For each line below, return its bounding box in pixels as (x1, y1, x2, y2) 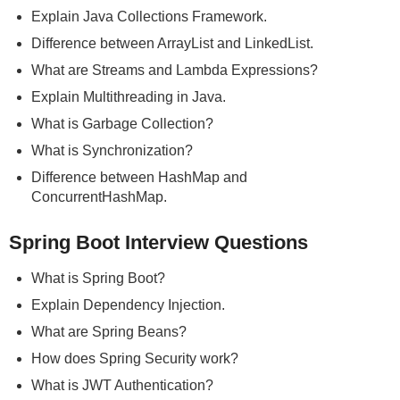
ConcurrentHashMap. (31, 189, 167, 205)
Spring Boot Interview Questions (9, 231, 308, 254)
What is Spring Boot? (31, 271, 165, 287)
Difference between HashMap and (31, 170, 247, 186)
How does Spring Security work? (31, 351, 238, 367)
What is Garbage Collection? (31, 116, 213, 132)
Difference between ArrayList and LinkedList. (31, 36, 313, 52)
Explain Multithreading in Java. (31, 89, 226, 105)
